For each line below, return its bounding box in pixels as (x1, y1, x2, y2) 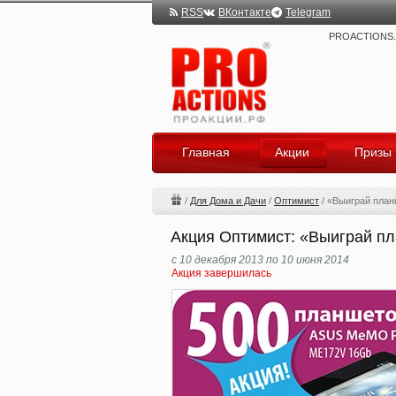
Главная (182, 145, 230, 159)
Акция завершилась (171, 267, 271, 279)
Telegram (286, 5, 331, 19)
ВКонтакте (218, 5, 271, 19)
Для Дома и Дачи (190, 195, 266, 206)
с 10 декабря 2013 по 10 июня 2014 (171, 254, 349, 266)
